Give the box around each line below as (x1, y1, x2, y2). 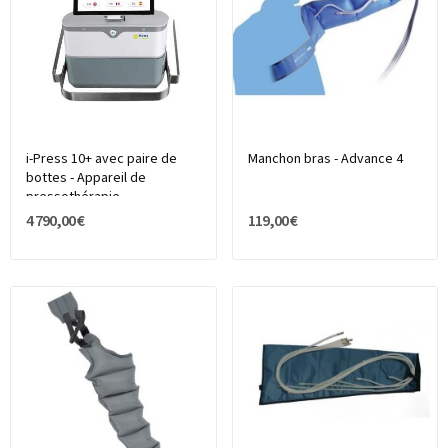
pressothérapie (26, 187, 120, 208)
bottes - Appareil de (26, 168, 146, 189)
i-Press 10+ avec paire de (26, 149, 177, 170)
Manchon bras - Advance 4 (247, 149, 403, 170)
